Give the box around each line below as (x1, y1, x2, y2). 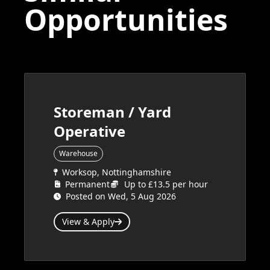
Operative (54, 121, 125, 141)
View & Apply (62, 216, 115, 227)
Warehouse (59, 148, 98, 159)
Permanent (65, 178, 110, 190)
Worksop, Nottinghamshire (62, 166, 171, 178)
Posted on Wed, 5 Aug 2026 (66, 190, 176, 202)
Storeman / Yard (54, 102, 171, 122)
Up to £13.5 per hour (124, 178, 208, 190)
